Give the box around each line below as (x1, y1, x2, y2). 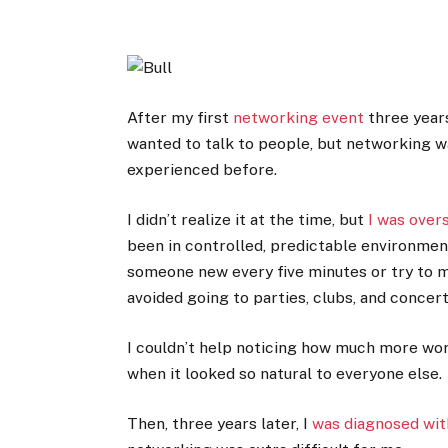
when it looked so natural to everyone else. (127, 364, 443, 384)
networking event (233, 107, 365, 127)
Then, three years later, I (127, 414, 313, 434)
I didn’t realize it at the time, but (127, 209, 369, 229)
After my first (127, 107, 234, 127)
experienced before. (127, 159, 278, 179)
